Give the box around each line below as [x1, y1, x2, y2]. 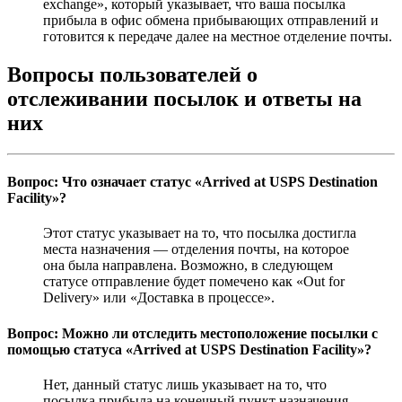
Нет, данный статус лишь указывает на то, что [43, 376, 327, 392]
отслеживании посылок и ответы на [7, 86, 362, 110]
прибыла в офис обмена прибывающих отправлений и [43, 13, 379, 29]
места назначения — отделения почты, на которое [43, 241, 349, 258]
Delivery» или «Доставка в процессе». [43, 290, 275, 306]
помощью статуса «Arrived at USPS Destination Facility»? [7, 341, 371, 357]
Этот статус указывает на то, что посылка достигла [43, 225, 356, 241]
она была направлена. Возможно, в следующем [43, 258, 333, 274]
